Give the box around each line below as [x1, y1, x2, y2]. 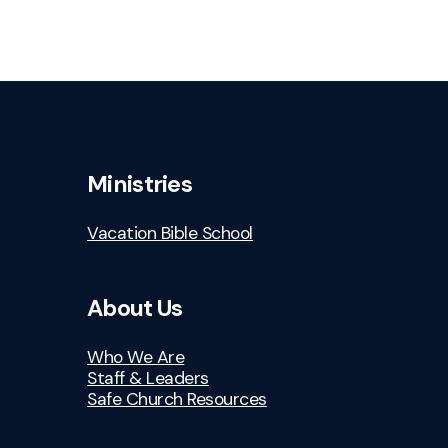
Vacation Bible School [87, 222, 253, 245]
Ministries [87, 169, 192, 200]
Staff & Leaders [87, 366, 209, 389]
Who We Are [87, 345, 185, 368]
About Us [87, 292, 183, 323]
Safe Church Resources [87, 387, 267, 410]
